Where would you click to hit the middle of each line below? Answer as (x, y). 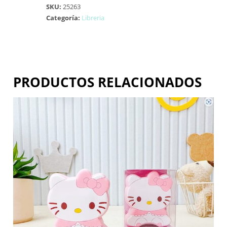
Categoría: (64, 18)
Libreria (93, 18)
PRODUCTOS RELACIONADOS (108, 82)
